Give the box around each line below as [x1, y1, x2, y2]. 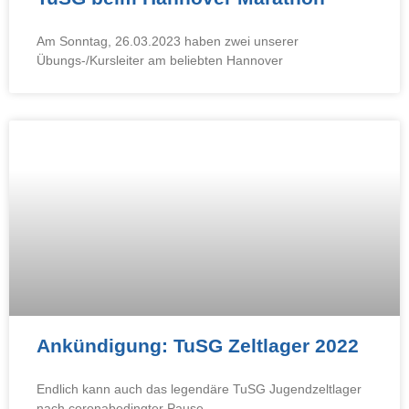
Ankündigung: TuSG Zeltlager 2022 [37, 335, 359, 357]
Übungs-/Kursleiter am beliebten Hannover [37, 53, 283, 68]
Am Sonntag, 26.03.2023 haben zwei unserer [37, 34, 299, 49]
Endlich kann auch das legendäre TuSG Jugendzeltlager [37, 382, 362, 397]
